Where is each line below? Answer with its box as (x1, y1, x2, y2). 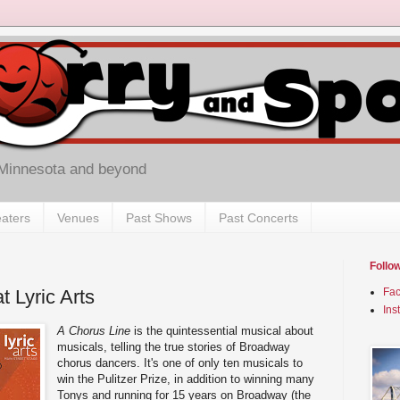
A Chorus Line (57, 323, 131, 337)
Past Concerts (219, 210, 298, 225)
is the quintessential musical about (130, 323, 314, 337)
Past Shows (126, 210, 192, 225)
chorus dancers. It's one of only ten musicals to (57, 355, 304, 370)
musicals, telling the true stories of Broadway (57, 339, 291, 354)
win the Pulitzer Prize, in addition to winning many (57, 371, 315, 386)
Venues (57, 210, 99, 225)
